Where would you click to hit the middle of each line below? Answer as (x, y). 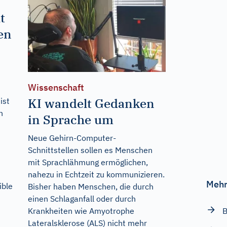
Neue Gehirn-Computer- (72, 138)
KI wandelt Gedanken (91, 103)
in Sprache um (70, 119)
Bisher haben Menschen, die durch (90, 186)
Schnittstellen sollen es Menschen (90, 150)
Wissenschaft (56, 87)
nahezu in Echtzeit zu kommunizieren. (96, 174)
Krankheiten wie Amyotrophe (81, 211)
